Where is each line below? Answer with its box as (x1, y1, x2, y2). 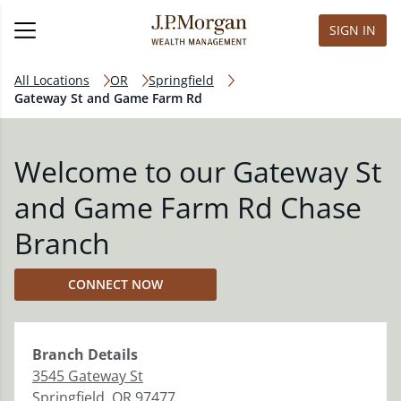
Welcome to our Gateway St (14, 152, 381, 191)
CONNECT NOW (68, 276, 163, 293)
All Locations (14, 72, 90, 89)
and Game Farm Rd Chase (14, 188, 362, 226)
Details (84, 345, 138, 364)
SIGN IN (329, 21, 376, 38)
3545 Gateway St (32, 366, 143, 386)
